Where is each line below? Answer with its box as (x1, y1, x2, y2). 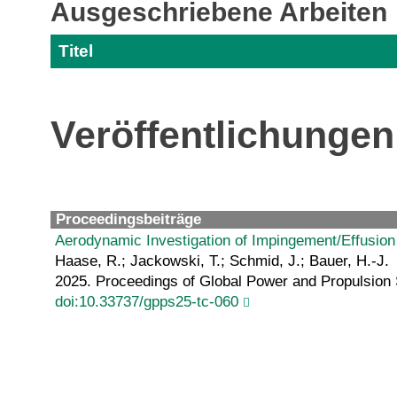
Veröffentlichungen (51, 114, 394, 157)
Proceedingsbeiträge (56, 210, 201, 228)
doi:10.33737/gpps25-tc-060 (55, 292, 238, 310)
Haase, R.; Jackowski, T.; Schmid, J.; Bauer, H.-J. (55, 252, 389, 269)
